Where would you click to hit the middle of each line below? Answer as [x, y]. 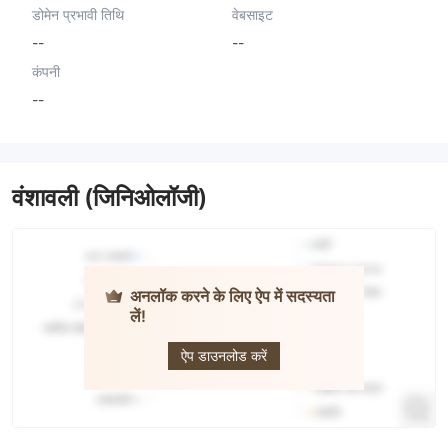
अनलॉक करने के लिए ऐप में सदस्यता [232, 296]
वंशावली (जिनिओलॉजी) [109, 198]
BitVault [233, 328]
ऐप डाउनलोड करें [224, 356]
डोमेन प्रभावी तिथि [78, 14]
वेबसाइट [252, 14]
